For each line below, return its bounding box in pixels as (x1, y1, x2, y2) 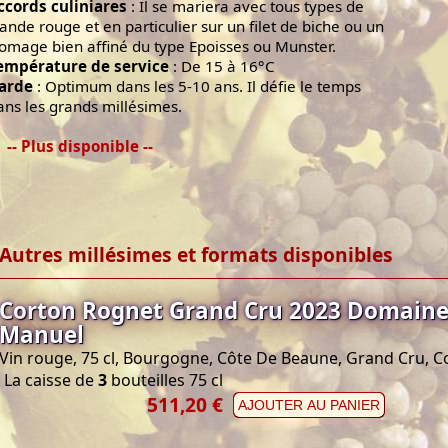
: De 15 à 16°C (169, 55, 275, 76)
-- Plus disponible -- (7, 135, 153, 156)
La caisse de (4, 368, 98, 391)
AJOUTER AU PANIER (238, 396, 380, 413)
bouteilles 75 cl (107, 368, 223, 391)
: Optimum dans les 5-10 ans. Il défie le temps (33, 75, 361, 96)
